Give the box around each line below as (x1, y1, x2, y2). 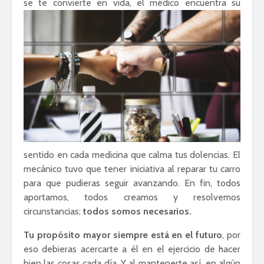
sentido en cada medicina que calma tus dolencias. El (24, 148, 240, 160)
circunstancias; (24, 205, 83, 217)
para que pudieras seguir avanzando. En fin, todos (24, 177, 240, 189)
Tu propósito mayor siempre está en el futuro (24, 229, 223, 240)
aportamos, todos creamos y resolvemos (24, 191, 240, 203)
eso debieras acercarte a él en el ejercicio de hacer (24, 243, 240, 255)
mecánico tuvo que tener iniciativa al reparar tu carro (24, 163, 240, 174)
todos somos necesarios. (83, 205, 192, 217)
